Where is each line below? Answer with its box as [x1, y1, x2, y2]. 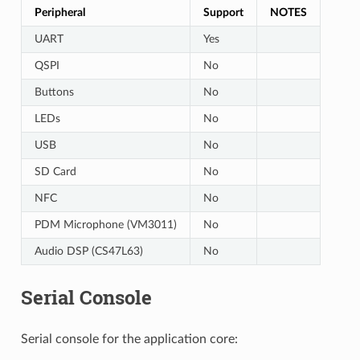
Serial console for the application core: [20, 332, 238, 346]
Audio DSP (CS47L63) [34, 244, 143, 257]
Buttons [34, 85, 74, 98]
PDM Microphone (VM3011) [34, 218, 177, 231]
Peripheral [34, 6, 85, 18]
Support [202, 6, 243, 18]
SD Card [34, 165, 76, 178]
